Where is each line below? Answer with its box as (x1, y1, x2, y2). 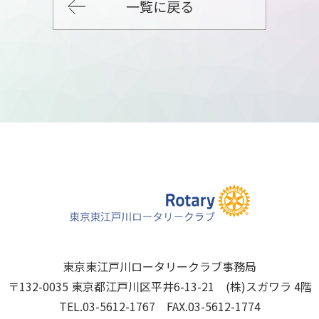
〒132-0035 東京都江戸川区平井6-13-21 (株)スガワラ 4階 (7, 278, 312, 296)
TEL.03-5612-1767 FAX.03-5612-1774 (58, 298, 261, 315)
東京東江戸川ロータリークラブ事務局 (63, 258, 256, 276)
